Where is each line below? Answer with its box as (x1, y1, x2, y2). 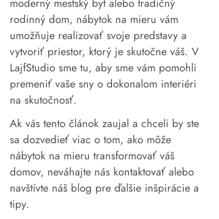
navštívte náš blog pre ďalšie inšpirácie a (10, 179, 199, 196)
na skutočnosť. (10, 92, 77, 108)
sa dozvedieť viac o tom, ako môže (10, 131, 171, 147)
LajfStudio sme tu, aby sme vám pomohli (10, 60, 197, 76)
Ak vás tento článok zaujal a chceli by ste (10, 115, 199, 131)
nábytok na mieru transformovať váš (10, 147, 175, 163)
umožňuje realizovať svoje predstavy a (10, 27, 187, 44)
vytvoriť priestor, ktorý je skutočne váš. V (10, 44, 199, 60)
